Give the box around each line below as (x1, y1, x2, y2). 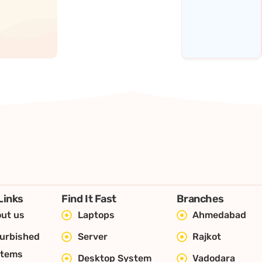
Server (77, 231, 108, 243)
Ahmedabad (192, 209, 246, 221)
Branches (176, 192, 224, 206)
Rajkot (192, 231, 221, 243)
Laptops (77, 209, 115, 221)
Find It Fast (61, 192, 116, 206)
